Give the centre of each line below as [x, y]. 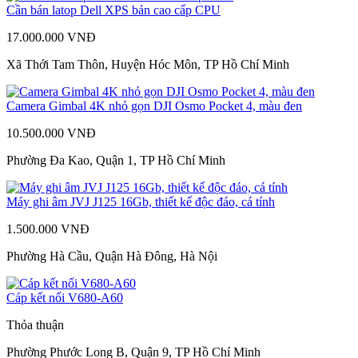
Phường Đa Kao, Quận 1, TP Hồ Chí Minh [116, 160]
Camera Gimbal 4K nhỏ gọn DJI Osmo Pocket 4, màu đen [154, 105]
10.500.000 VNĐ [51, 133]
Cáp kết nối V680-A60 [65, 297]
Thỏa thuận [35, 324]
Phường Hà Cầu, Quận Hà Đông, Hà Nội [112, 256]
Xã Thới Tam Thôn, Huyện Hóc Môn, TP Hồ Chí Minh [148, 64]
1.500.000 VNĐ [48, 229]
